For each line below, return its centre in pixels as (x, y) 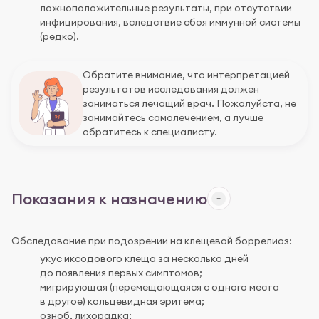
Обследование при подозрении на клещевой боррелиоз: (152, 240)
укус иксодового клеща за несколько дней (144, 258)
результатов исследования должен (171, 89)
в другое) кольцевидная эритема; (122, 301)
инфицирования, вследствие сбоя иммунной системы (170, 22)
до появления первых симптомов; (121, 272)
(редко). (59, 37)
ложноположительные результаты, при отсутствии (166, 8)
